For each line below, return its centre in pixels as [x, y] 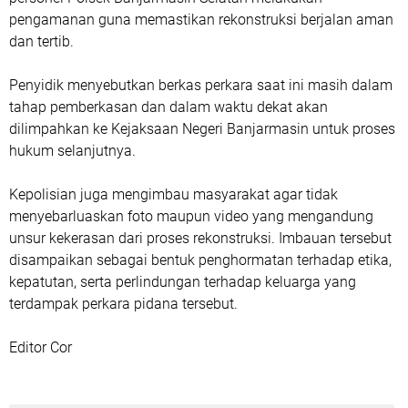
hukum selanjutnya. [72, 151]
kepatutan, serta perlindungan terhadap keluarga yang [183, 282]
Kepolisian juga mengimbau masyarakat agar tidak [173, 194]
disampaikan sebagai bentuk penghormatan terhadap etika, [200, 260]
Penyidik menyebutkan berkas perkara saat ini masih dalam [201, 85]
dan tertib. [41, 41]
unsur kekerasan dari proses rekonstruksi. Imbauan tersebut [200, 238]
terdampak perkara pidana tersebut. [123, 304]
